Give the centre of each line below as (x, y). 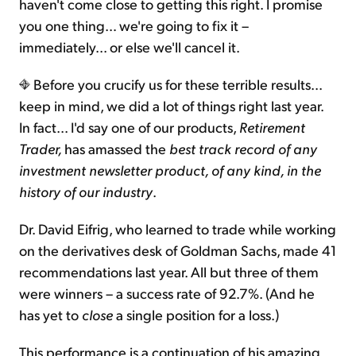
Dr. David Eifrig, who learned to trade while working (178, 229)
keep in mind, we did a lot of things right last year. (171, 106)
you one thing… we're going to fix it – (134, 25)
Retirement (272, 127)
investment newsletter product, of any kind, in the (170, 170)
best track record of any (243, 149)
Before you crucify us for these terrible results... (176, 84)
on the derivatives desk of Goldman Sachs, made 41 (178, 250)
